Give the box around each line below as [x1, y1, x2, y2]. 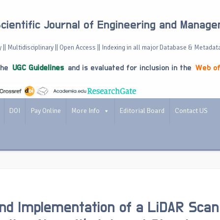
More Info [71, 107, 100, 115]
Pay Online [30, 107, 61, 115]
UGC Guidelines [12, 64, 64, 72]
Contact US [175, 107, 208, 115]
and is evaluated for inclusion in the [65, 64, 194, 72]
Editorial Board [120, 107, 165, 115]
